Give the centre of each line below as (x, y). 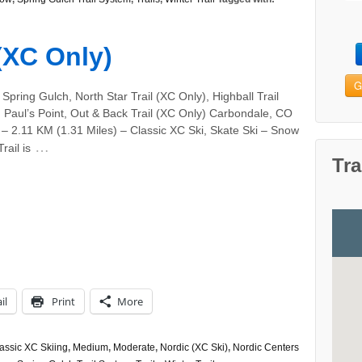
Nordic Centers (266, 347)
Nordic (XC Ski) (194, 347)
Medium (90, 347)
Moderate (134, 347)
